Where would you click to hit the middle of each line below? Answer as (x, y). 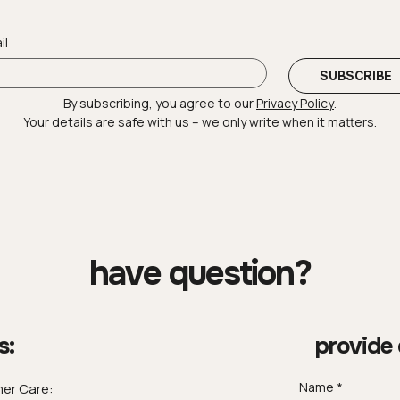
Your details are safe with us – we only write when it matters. (200, 121)
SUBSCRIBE (355, 75)
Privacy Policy (295, 103)
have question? (200, 273)
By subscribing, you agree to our (160, 103)
